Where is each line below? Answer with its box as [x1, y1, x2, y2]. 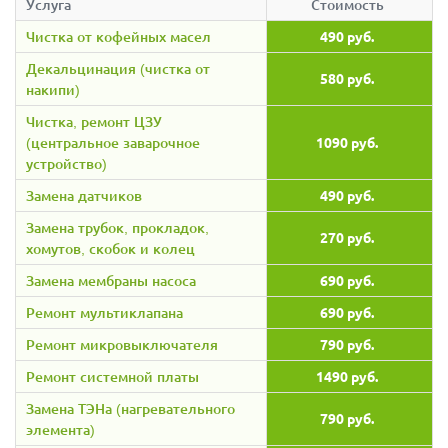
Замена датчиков [26, 185, 142, 205]
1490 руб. [316, 366, 378, 385]
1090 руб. [316, 132, 378, 151]
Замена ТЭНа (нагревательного [26, 398, 235, 418]
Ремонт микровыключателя [26, 334, 218, 354]
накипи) [26, 79, 80, 99]
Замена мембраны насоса [26, 270, 196, 290]
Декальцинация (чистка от [26, 58, 210, 78]
